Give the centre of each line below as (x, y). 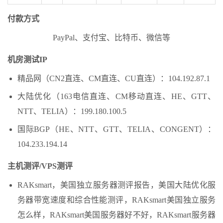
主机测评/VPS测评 (40, 166)
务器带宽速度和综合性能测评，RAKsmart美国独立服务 (116, 200)
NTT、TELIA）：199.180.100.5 (72, 111)
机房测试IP (27, 59)
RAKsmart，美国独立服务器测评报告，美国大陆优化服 (116, 185)
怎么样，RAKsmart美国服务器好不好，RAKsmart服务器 (116, 215)
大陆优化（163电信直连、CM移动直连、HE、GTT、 (116, 96)
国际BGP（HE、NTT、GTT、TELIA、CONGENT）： (116, 129)
